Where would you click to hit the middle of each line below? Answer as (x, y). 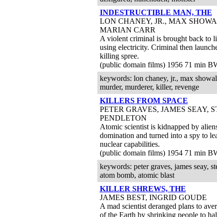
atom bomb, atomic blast (137, 175)
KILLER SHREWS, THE (143, 189)
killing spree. (119, 56)
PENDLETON (123, 118)
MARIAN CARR (127, 30)
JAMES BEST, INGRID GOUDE (153, 197)
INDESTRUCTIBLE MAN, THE (156, 12)
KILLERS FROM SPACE (144, 101)
